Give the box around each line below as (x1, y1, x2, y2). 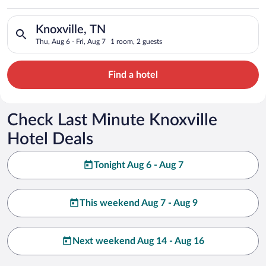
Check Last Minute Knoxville (7, 111, 217, 128)
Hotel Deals (7, 130, 93, 147)
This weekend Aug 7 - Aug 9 (79, 198, 198, 208)
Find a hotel (108, 69, 158, 80)
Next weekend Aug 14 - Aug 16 (72, 236, 204, 246)
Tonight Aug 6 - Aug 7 (93, 160, 183, 170)
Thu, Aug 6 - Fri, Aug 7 (36, 37, 106, 45)
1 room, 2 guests (110, 37, 162, 45)
